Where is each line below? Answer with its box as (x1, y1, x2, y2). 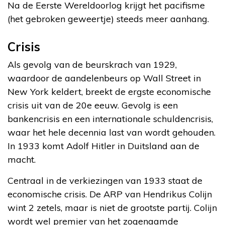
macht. (8, 153, 36, 165)
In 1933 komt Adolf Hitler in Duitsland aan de (8, 140, 199, 152)
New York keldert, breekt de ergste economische (8, 85, 211, 97)
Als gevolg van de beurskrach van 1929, (8, 58, 177, 70)
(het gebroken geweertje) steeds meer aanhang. (8, 13, 209, 25)
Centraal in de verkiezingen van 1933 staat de (8, 174, 202, 186)
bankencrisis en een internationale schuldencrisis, (8, 113, 213, 125)
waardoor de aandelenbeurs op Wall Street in (8, 72, 201, 84)
